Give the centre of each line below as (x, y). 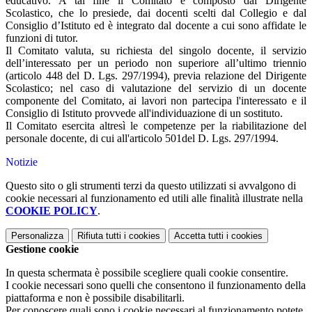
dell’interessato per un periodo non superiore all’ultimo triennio (156, 63)
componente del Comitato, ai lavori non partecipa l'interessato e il (156, 101)
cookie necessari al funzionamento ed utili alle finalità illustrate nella (154, 198)
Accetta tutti (199, 236)
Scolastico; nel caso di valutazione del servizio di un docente (156, 88)
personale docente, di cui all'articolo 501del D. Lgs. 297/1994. (142, 139)
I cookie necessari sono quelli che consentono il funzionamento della (156, 286)
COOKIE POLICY (52, 211)
